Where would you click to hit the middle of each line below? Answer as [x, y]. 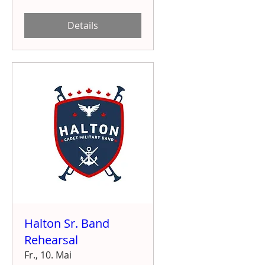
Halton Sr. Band [67, 223]
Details [83, 25]
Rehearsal [51, 240]
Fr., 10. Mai [48, 255]
